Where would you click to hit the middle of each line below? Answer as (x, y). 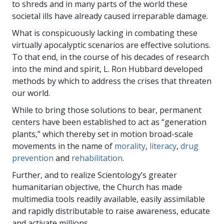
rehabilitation (97, 158)
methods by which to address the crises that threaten (112, 81)
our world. (31, 93)
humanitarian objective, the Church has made (97, 187)
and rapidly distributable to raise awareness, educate (111, 211)
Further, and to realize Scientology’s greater (94, 175)
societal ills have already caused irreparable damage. (110, 16)
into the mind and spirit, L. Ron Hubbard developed (107, 69)
